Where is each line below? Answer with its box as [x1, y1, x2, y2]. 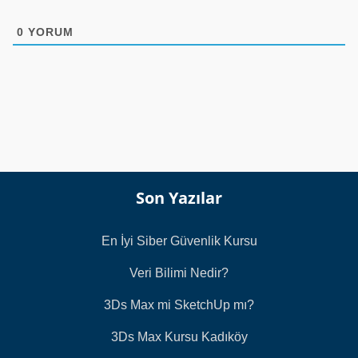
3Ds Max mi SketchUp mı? [104, 298, 254, 312]
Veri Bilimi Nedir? [129, 266, 229, 280]
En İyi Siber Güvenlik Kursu [101, 234, 257, 249]
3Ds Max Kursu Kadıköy [110, 330, 248, 344]
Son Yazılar [136, 187, 222, 209]
